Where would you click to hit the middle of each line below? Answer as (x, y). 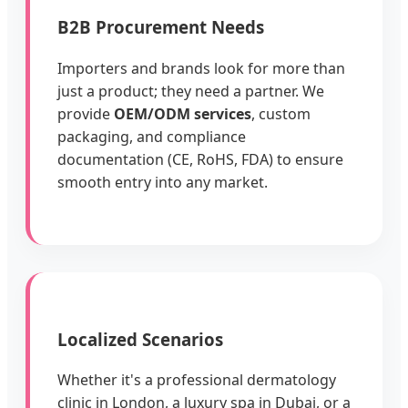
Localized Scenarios (140, 339)
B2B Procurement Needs (161, 27)
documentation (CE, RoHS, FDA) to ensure (200, 159)
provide (86, 113)
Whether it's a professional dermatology (197, 380)
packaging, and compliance (152, 136)
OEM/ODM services (183, 113)
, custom (281, 113)
